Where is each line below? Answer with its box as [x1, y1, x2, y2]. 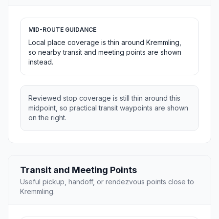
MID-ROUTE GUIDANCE [28, 26, 96, 34]
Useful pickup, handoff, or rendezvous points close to [20, 177, 194, 186]
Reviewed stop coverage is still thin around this [28, 94, 180, 103]
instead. [28, 58, 53, 66]
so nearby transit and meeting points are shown [28, 48, 181, 57]
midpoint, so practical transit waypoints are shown [28, 104, 188, 112]
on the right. [28, 113, 66, 122]
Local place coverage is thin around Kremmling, [28, 38, 181, 47]
